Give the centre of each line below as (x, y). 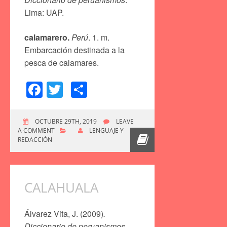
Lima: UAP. (44, 12)
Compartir (123, 89)
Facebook (78, 89)
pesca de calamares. (62, 62)
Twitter (87, 89)
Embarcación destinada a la (74, 50)
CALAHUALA (61, 187)
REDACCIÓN (35, 139)
